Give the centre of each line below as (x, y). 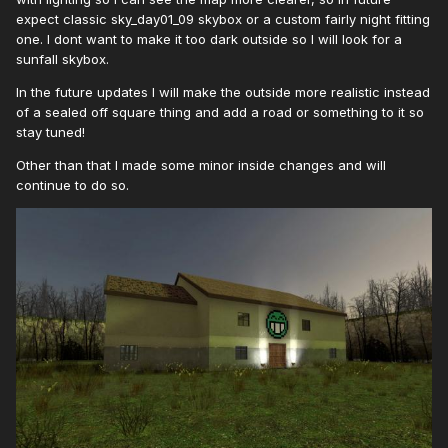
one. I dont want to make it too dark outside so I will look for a (209, 39)
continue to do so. (72, 185)
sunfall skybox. (62, 59)
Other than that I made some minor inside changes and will (201, 165)
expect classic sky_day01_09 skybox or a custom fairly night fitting (223, 19)
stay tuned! (50, 132)
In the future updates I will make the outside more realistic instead (223, 92)
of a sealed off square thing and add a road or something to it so (220, 112)
